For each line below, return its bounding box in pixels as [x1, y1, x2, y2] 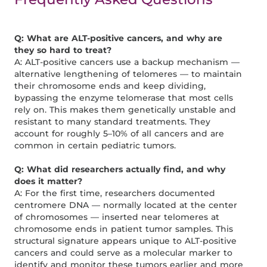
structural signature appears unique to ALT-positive [14, 235, 237, 246]
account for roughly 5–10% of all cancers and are [14, 128, 225, 139]
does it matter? [14, 175, 83, 187]
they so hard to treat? [14, 44, 112, 55]
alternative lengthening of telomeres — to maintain [14, 68, 243, 79]
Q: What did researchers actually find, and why [14, 163, 226, 175]
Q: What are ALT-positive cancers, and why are [14, 32, 223, 44]
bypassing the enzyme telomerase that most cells [14, 92, 234, 103]
